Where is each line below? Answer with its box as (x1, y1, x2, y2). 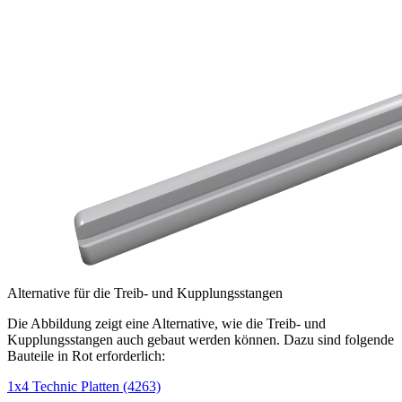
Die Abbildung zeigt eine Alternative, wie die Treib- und (7, 316, 326, 332)
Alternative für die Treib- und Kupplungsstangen (7, 285, 283, 301)
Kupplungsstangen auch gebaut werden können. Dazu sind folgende (7, 332, 394, 348)
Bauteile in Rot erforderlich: (7, 348, 165, 364)
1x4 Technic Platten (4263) (7, 379, 161, 395)
